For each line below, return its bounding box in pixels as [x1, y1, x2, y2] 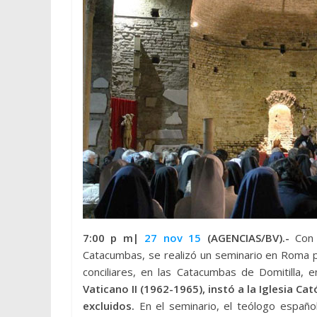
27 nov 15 [144, 231, 202, 245]
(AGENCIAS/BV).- [201, 231, 296, 245]
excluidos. [83, 299, 134, 313]
